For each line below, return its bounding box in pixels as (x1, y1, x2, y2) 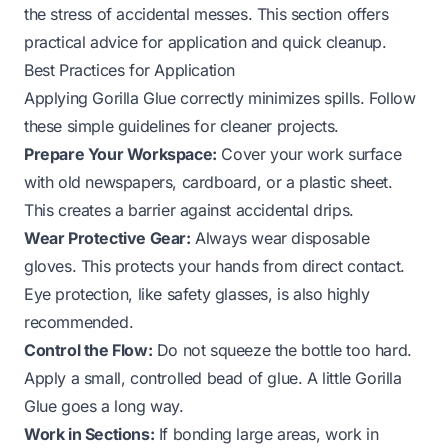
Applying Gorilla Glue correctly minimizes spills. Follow (24, 87, 416, 108)
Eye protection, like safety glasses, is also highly (24, 283, 370, 304)
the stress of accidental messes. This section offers (24, 3, 389, 24)
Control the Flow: (24, 339, 153, 360)
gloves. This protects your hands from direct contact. (24, 255, 405, 276)
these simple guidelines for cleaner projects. (24, 115, 340, 136)
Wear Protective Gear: (24, 227, 191, 248)
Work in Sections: (24, 423, 155, 444)
